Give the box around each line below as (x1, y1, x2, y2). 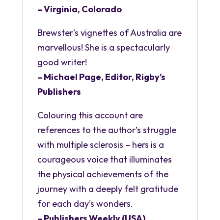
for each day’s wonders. (37, 197, 133, 209)
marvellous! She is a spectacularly (37, 41, 170, 53)
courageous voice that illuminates (37, 153, 172, 165)
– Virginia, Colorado (37, 3, 150, 15)
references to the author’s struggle (37, 124, 176, 136)
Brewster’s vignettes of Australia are (37, 27, 182, 38)
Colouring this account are (37, 109, 143, 121)
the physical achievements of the (37, 168, 168, 180)
